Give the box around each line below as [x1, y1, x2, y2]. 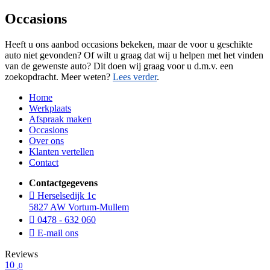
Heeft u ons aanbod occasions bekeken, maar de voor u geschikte [5, 39, 253, 49]
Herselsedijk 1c [35, 190, 96, 201]
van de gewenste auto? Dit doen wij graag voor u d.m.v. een [5, 60, 233, 71]
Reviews [5, 248, 38, 259]
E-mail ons [35, 227, 78, 238]
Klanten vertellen [29, 146, 94, 157]
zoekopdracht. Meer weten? [5, 71, 113, 82]
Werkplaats [29, 102, 71, 113]
